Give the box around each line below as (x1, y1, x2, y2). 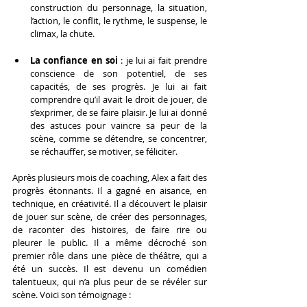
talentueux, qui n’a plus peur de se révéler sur (12, 275, 207, 288)
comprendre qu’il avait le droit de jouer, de (30, 93, 207, 106)
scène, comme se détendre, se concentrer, (30, 132, 207, 145)
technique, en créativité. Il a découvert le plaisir (12, 197, 207, 210)
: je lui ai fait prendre (121, 53, 208, 66)
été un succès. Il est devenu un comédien (12, 262, 207, 275)
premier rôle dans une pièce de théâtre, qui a (12, 249, 207, 262)
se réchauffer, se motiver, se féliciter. (30, 145, 177, 158)
